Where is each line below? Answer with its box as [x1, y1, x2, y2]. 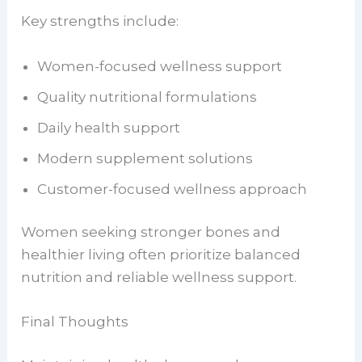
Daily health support [37, 119, 181, 136]
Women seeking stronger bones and [21, 224, 281, 240]
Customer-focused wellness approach [37, 180, 308, 197]
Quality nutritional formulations [37, 88, 258, 105]
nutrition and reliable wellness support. [21, 269, 297, 285]
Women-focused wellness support [37, 57, 283, 74]
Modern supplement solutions [37, 149, 254, 166]
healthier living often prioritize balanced [21, 246, 301, 263]
